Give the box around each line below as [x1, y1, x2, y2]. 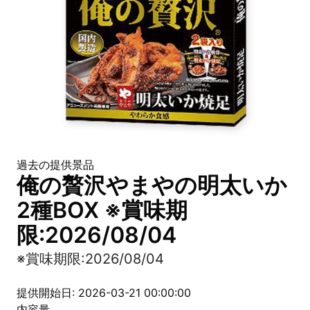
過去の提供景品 [17, 158, 94, 172]
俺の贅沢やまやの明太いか [17, 172, 287, 199]
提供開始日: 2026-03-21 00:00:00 [17, 286, 191, 300]
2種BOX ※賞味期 [17, 197, 188, 224]
